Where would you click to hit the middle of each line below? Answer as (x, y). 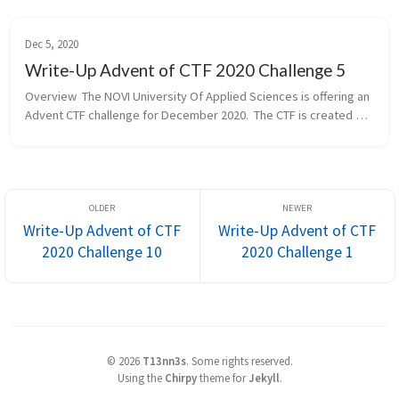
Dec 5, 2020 (52, 43)
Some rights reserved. (242, 360)
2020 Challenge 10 (102, 252)
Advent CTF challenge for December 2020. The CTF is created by (197, 114)
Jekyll (264, 377)
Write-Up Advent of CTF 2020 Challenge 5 (185, 69)
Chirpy (180, 377)
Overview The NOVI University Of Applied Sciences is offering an (197, 96)
